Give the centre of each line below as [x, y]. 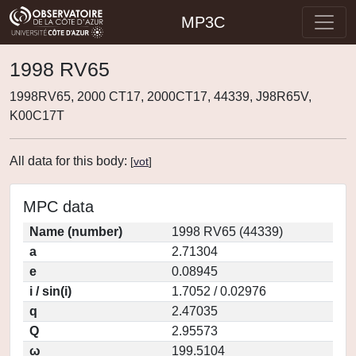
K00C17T [37, 116]
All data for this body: [70, 161]
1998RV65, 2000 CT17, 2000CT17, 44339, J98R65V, [161, 97]
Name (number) [76, 232]
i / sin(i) [50, 291]
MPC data [58, 207]
